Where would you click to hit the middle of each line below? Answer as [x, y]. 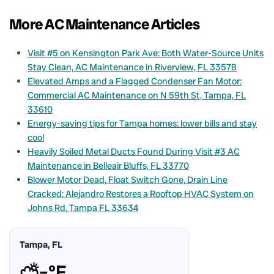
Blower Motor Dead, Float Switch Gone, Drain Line [128, 180]
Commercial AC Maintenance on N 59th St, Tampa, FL [137, 95]
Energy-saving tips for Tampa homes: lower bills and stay [142, 123]
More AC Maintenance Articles [104, 24]
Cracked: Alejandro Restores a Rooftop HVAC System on [141, 194]
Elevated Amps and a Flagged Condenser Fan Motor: [135, 81]
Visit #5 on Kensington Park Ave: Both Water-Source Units [146, 53]
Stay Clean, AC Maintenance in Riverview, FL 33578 [132, 67]
